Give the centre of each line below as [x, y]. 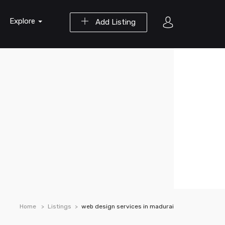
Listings [60, 206]
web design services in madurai [128, 206]
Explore [23, 21]
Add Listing [115, 22]
